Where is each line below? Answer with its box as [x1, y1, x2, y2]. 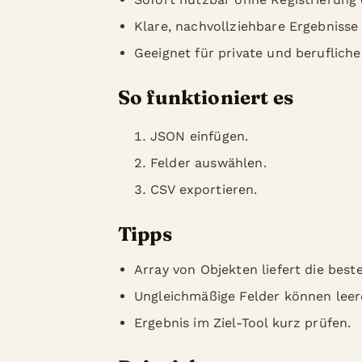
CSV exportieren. [150, 182, 258, 197]
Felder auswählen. [150, 155, 267, 170]
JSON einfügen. [150, 128, 249, 144]
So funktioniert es [118, 86, 293, 109]
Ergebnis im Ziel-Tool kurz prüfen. [134, 315, 351, 330]
